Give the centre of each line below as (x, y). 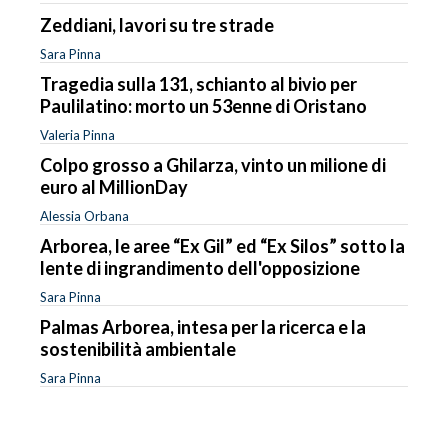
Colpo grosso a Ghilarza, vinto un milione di (213, 164)
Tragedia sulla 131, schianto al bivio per (198, 83)
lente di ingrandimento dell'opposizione (200, 267)
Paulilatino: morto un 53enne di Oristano (203, 105)
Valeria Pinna (77, 134)
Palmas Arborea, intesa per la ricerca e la (203, 326)
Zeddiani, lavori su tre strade (157, 24)
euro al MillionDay (114, 186)
